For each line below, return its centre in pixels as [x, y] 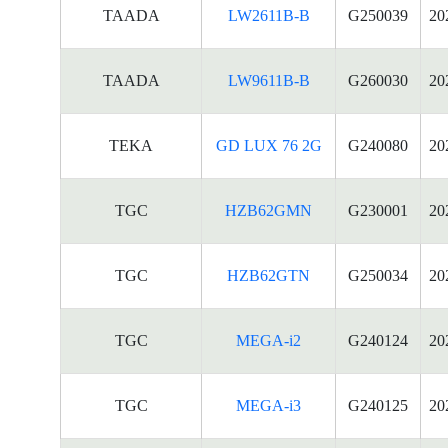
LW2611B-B [268, 15]
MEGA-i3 [268, 405]
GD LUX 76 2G [268, 145]
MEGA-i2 [268, 340]
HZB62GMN [268, 210]
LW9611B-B [268, 80]
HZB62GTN [268, 275]
